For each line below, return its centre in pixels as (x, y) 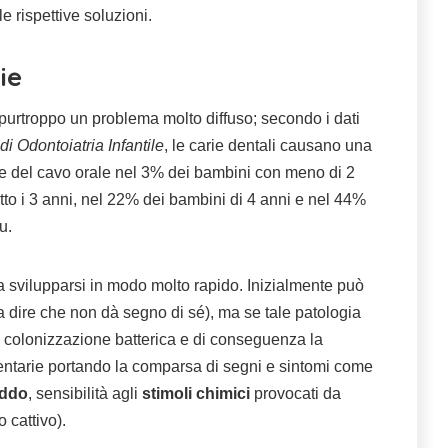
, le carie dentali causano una (268, 146)
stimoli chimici (196, 394)
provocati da (295, 394)
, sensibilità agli (85, 394)
